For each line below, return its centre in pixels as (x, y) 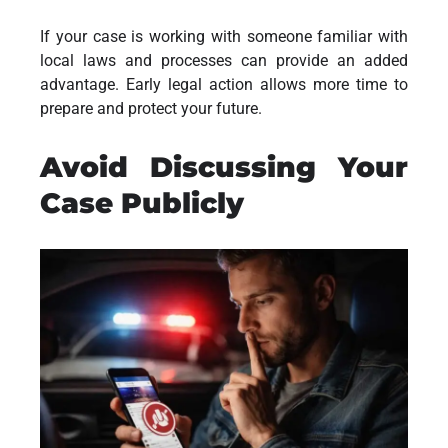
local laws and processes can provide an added (224, 60)
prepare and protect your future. (151, 108)
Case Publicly (142, 202)
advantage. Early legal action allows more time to (224, 84)
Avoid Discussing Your (224, 166)
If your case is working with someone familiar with (224, 36)
